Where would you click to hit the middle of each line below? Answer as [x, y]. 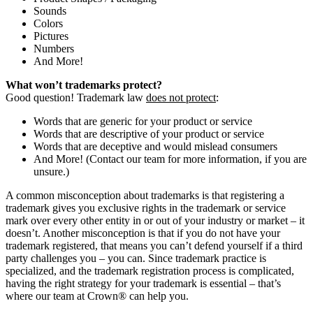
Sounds [50, 10]
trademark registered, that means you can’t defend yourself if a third [154, 245]
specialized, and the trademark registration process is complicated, [150, 270]
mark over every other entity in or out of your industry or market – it [155, 220]
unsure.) [51, 171]
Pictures [51, 36]
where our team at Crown [62, 296]
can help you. [158, 296]
